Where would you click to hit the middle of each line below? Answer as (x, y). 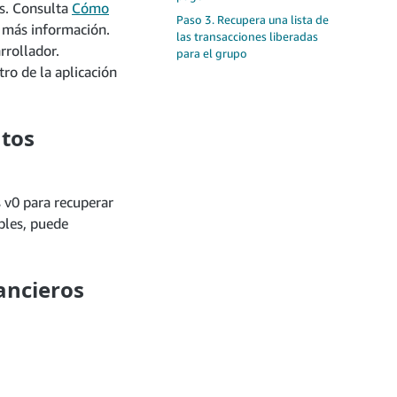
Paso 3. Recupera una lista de (253, 19)
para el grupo (212, 53)
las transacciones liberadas (247, 36)
